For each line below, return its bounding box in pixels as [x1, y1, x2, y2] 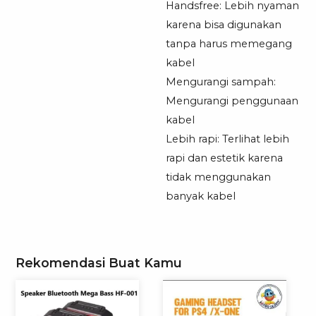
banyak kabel [165, 190, 236, 203]
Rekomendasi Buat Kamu [16, 255, 183, 271]
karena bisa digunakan [165, 18, 281, 32]
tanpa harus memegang [165, 37, 292, 51]
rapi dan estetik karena [165, 152, 283, 165]
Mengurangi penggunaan [165, 95, 298, 108]
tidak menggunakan [165, 171, 271, 184]
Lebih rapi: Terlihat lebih [165, 133, 289, 146]
